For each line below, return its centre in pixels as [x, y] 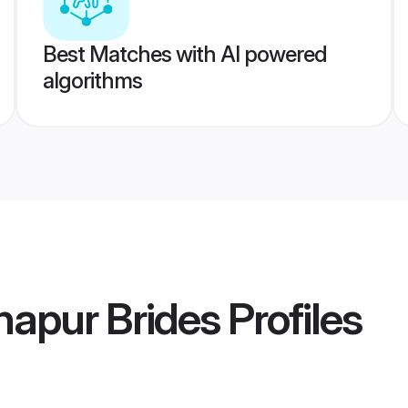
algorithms [92, 81]
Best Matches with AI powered [184, 54]
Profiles [291, 319]
